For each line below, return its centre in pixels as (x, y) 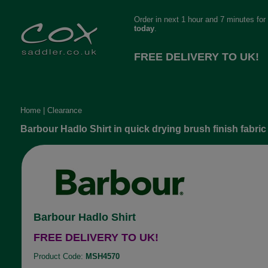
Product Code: (59, 256)
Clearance (64, 110)
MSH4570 (102, 256)
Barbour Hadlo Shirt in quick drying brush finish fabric (143, 129)
